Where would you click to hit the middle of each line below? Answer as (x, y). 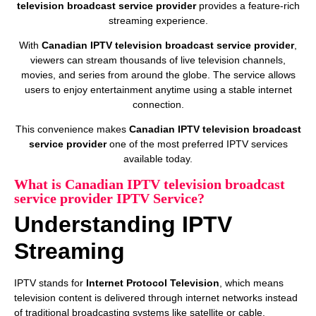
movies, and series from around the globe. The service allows (158, 74)
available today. (158, 159)
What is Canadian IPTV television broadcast (150, 184)
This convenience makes (72, 129)
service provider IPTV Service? (109, 198)
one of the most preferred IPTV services (197, 144)
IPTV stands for (50, 282)
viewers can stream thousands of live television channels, (158, 60)
